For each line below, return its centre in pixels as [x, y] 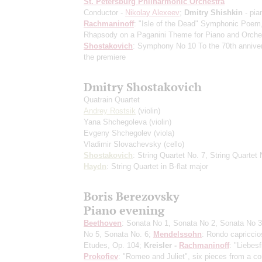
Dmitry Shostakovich [143, 87]
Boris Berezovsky [132, 196]
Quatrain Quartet [112, 99]
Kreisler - [161, 245]
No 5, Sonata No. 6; [118, 234]
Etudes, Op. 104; [114, 245]
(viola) [164, 133]
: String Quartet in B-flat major [157, 166]
